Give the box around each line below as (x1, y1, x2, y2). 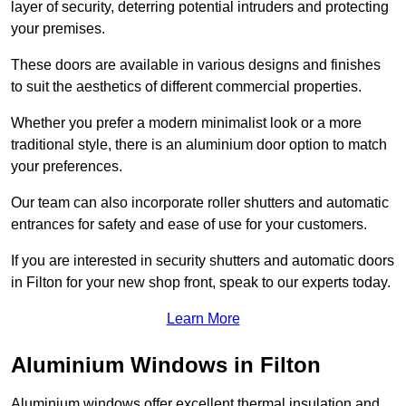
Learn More (166, 311, 240, 327)
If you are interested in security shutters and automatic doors (11, 253, 394, 269)
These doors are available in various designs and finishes (11, 57, 381, 73)
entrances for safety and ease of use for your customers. (11, 217, 367, 233)
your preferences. (11, 159, 122, 175)
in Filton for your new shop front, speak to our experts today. (11, 275, 391, 291)
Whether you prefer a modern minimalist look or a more (11, 115, 362, 131)
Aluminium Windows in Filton (11, 353, 321, 378)
